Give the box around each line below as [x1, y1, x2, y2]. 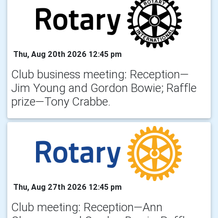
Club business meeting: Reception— [11, 67, 189, 81]
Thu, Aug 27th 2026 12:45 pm [11, 182, 122, 192]
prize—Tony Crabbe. [11, 94, 110, 109]
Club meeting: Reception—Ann [11, 200, 163, 214]
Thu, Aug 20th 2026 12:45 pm [11, 49, 122, 59]
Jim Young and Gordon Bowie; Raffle [11, 80, 197, 95]
